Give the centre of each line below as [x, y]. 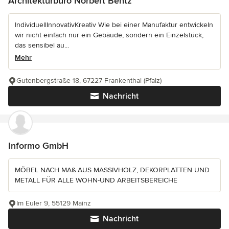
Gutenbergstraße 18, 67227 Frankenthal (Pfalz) [89, 81]
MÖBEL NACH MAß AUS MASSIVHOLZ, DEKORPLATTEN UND [112, 170]
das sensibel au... [42, 45]
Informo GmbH [38, 146]
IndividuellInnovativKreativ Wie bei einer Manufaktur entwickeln [114, 25]
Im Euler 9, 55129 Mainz [54, 203]
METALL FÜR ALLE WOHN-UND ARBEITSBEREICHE [96, 180]
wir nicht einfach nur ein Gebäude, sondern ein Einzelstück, [109, 35]
